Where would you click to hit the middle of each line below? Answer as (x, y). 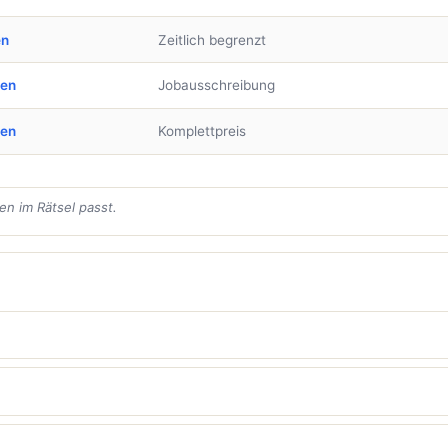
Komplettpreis (201, 131)
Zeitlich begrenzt (211, 39)
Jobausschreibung (216, 85)
